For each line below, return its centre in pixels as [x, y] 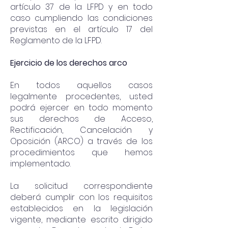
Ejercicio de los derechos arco [69, 63]
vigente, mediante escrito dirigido [81, 220]
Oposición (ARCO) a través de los [81, 141]
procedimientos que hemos [81, 152]
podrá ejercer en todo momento [81, 108]
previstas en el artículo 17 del [81, 29]
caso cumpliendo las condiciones [81, 18]
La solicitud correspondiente [81, 186]
